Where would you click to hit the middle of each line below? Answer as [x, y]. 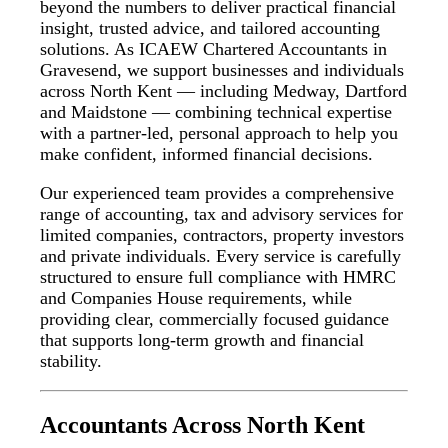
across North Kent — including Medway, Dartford [224, 91]
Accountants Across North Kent [203, 424]
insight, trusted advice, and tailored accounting [210, 28]
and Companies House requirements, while [196, 298]
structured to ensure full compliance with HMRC [218, 277]
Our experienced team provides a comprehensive [217, 193]
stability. [71, 361]
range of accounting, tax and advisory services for [222, 214]
